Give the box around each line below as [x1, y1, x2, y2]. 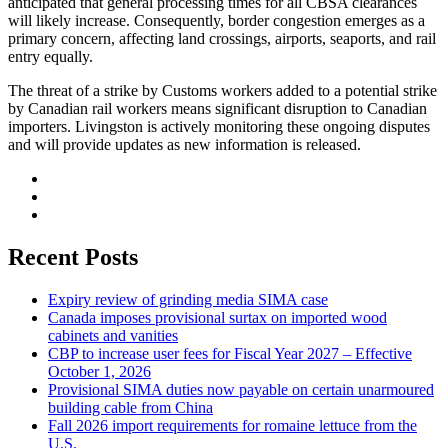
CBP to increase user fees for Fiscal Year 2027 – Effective [48, 344, 412, 362]
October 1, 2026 [48, 362, 151, 380]
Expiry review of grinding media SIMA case [48, 290, 328, 308]
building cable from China [48, 398, 213, 416]
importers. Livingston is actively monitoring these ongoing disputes [8, 117, 430, 135]
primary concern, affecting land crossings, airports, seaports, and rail [8, 29, 436, 47]
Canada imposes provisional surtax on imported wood [48, 308, 387, 326]
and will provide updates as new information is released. [8, 135, 361, 153]
